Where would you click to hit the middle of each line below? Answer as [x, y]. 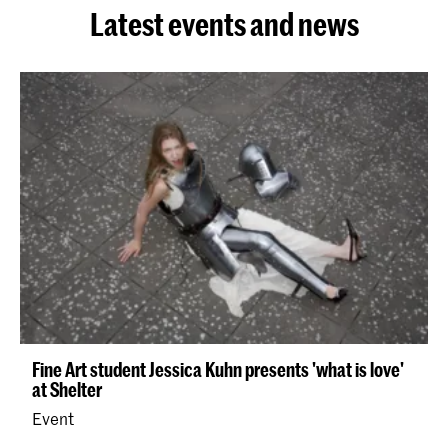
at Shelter [67, 390]
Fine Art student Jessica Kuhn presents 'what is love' [218, 370]
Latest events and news [224, 24]
